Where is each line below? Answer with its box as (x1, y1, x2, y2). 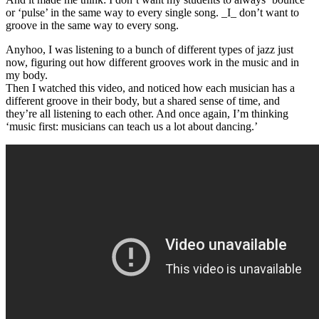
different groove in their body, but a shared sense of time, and (6, 95, 280, 108)
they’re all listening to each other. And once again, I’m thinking (6, 108, 288, 120)
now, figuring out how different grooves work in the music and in (6, 56, 299, 69)
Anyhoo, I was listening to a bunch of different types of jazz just (6, 43, 293, 56)
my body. (6, 69, 48, 82)
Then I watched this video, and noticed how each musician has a (6, 82, 295, 95)
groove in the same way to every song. (6, 19, 179, 32)
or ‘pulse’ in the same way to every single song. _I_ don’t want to (6, 6, 299, 19)
